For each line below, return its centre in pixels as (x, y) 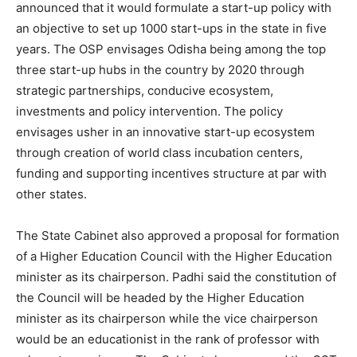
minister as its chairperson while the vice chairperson (167, 319)
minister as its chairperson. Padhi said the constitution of (176, 277)
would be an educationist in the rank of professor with (168, 339)
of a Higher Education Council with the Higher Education (174, 257)
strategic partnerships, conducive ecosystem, (145, 91)
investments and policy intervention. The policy (149, 112)
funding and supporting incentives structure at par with (171, 174)
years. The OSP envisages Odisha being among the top (171, 49)
